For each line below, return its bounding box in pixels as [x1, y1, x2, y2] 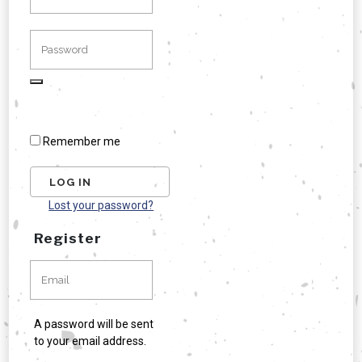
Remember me [43, 135, 121, 149]
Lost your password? [48, 199, 154, 213]
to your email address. [34, 335, 147, 348]
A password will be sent [34, 318, 154, 331]
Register [34, 230, 103, 247]
